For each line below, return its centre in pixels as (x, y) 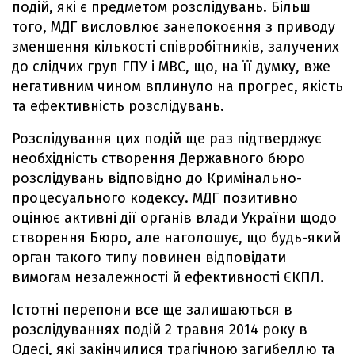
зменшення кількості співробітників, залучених (176, 46)
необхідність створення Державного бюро (158, 158)
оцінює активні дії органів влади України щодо (174, 218)
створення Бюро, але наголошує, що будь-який (176, 237)
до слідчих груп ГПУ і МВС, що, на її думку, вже (171, 66)
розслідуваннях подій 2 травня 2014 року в (160, 329)
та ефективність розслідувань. (118, 106)
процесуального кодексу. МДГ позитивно (155, 198)
